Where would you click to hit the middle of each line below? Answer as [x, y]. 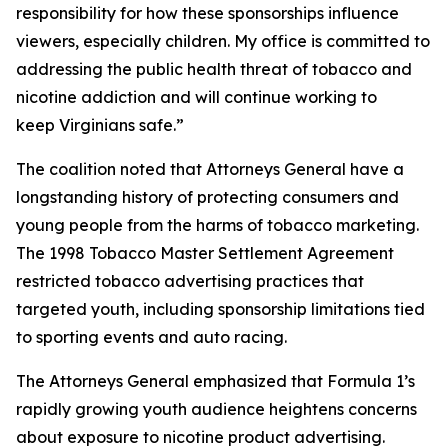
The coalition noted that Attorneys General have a [210, 169]
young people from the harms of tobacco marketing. [217, 225]
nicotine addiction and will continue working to [196, 97]
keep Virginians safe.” [104, 125]
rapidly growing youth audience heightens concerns [216, 409]
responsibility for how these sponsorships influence [207, 13]
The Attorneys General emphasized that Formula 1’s [215, 381]
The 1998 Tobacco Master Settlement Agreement [205, 253]
